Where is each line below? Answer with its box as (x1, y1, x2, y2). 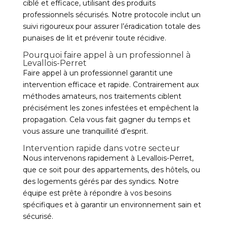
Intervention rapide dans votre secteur (22, 143, 180, 153)
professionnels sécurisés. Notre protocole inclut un (22, 10, 201, 19)
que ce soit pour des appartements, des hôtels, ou (22, 165, 200, 174)
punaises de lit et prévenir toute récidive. (22, 33, 166, 43)
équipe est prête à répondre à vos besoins (22, 188, 171, 198)
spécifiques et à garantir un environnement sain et (22, 200, 201, 209)
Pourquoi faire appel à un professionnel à (22, 50, 191, 60)
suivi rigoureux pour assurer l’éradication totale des (22, 22, 200, 31)
